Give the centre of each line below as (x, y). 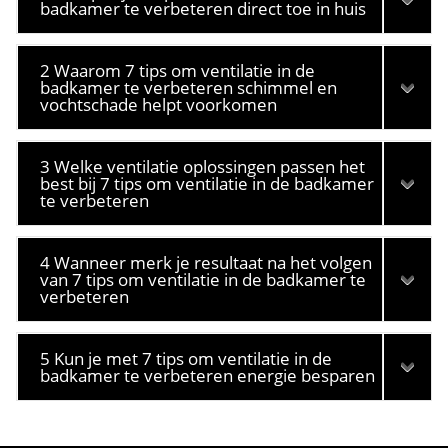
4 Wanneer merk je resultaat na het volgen (206, 262)
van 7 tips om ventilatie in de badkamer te (203, 279)
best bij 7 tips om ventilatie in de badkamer (207, 183)
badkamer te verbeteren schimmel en (189, 87)
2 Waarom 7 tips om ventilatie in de (178, 70)
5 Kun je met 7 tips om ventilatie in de (186, 358)
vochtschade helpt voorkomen (159, 104)
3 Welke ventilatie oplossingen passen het (203, 166)
